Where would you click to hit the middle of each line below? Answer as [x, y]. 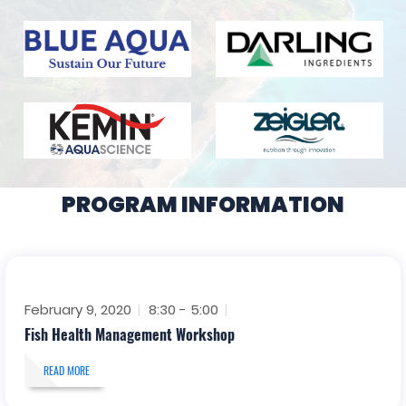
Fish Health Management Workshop [129, 335]
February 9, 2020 [77, 310]
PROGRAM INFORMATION [203, 204]
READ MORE [66, 371]
